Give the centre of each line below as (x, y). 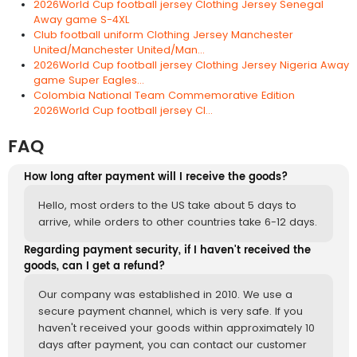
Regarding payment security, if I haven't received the (167, 250)
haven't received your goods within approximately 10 (177, 328)
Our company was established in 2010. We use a (165, 294)
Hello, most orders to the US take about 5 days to (167, 205)
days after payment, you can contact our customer (173, 344)
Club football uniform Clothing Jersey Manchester (163, 34)
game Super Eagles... (89, 80)
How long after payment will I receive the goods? (156, 177)
